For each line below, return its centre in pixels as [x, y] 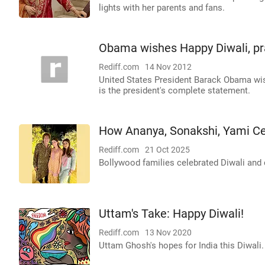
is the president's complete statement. [174, 91]
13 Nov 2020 [168, 232]
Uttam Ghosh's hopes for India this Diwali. [181, 245]
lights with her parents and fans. [162, 8]
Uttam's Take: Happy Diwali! [171, 214]
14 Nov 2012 [168, 67]
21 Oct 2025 [167, 150]
